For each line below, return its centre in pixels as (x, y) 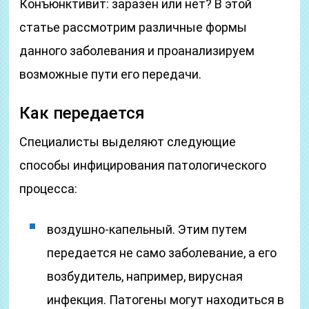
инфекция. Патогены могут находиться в (166, 300)
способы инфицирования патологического (143, 165)
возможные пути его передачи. (111, 74)
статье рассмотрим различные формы (133, 27)
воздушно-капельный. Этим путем (147, 229)
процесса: (49, 189)
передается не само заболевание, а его (162, 253)
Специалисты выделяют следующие (128, 142)
